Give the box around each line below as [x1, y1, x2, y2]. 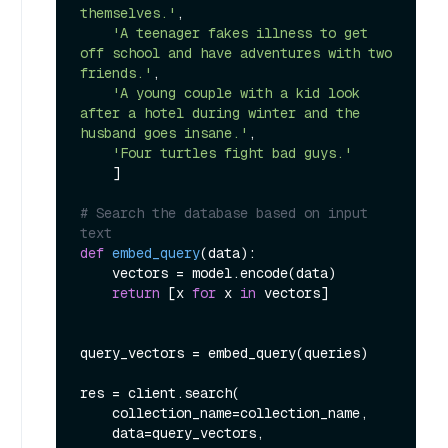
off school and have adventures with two [80, 44, 392, 63]
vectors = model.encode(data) [80, 264, 112, 283]
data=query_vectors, [80, 424, 112, 443]
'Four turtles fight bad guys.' [112, 144, 352, 163]
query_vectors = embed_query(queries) [80, 344, 368, 363]
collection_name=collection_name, [80, 404, 112, 423]
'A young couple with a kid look [112, 84, 360, 103]
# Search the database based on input [80, 204, 368, 223]
